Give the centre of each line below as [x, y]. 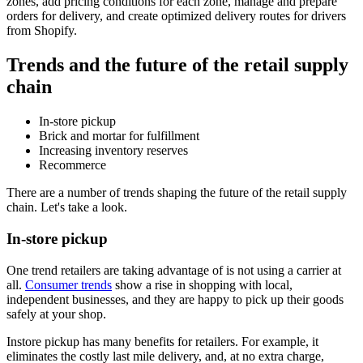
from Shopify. [42, 31]
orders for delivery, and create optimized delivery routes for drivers [176, 16]
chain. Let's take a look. [67, 207]
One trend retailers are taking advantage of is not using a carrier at [174, 270]
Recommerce [73, 165]
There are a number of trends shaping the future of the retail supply [177, 193]
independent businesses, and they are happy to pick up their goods [175, 299]
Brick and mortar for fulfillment [119, 136]
